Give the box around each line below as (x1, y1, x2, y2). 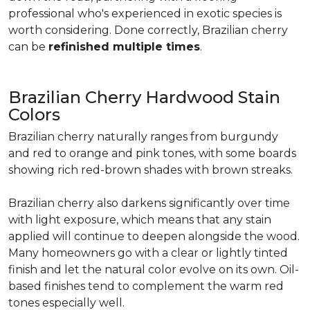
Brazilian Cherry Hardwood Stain (8, 87, 280, 107)
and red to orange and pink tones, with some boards (8, 147, 296, 160)
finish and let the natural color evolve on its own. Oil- (8, 263, 299, 276)
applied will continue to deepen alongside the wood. (8, 230, 300, 243)
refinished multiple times (48, 40, 200, 53)
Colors (8, 104, 69, 125)
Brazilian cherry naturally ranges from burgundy (8, 130, 278, 143)
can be (8, 40, 48, 53)
